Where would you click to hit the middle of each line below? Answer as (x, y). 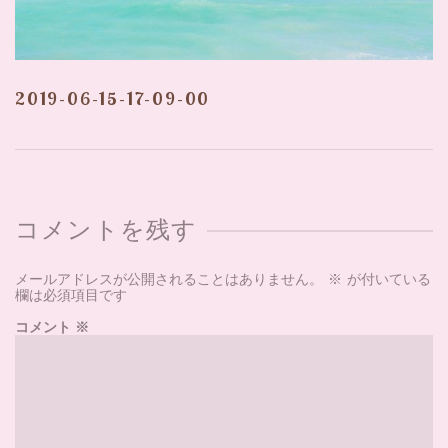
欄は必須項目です (71, 295)
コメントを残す (106, 230)
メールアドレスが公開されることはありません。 (169, 279)
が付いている (386, 279)
